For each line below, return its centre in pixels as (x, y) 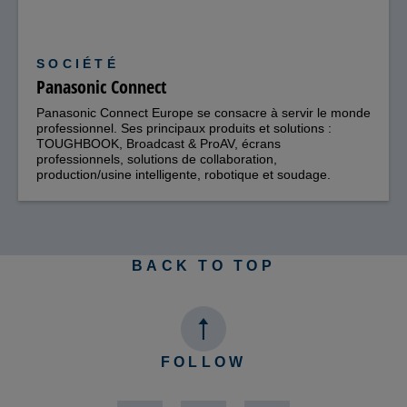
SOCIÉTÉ (78, 64)
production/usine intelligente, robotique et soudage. (184, 175)
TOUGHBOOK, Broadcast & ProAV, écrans (159, 144)
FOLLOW (203, 362)
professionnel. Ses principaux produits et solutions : (184, 129)
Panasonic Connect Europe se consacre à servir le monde (203, 113)
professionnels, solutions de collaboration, (157, 159)
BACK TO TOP (203, 266)
